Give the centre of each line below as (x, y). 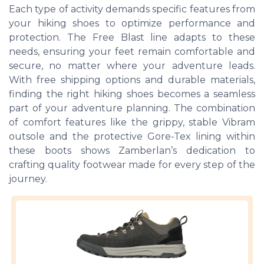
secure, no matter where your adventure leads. (132, 66)
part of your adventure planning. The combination (132, 108)
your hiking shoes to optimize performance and (132, 24)
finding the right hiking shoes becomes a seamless (132, 94)
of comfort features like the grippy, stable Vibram (132, 123)
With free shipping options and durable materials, (132, 80)
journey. (28, 179)
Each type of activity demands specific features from (132, 9)
